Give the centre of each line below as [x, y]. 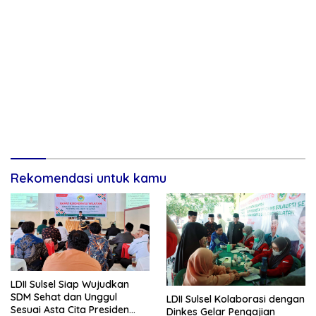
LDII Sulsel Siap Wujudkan [70, 285]
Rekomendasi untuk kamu [89, 178]
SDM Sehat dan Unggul [64, 297]
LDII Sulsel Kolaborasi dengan [236, 299]
